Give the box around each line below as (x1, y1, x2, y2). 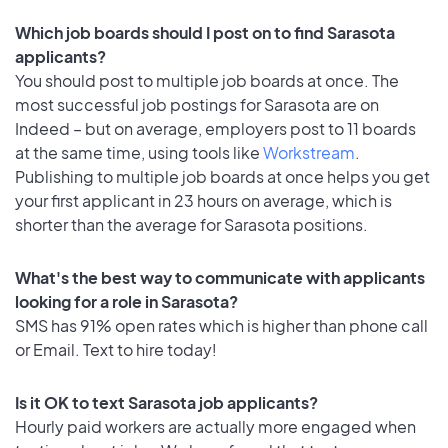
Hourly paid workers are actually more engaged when (15, 415, 416, 437)
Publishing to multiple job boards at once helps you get (15, 165, 430, 187)
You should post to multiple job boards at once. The (15, 69, 399, 91)
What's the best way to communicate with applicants (15, 266, 425, 288)
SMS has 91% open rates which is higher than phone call (15, 314, 428, 336)
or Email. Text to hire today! (15, 338, 217, 360)
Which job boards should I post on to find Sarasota (15, 21, 395, 43)
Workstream (263, 141, 355, 163)
